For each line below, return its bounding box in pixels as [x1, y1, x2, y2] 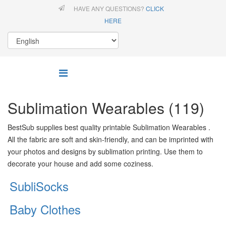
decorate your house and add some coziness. [8, 158, 153, 168]
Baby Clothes [10, 200, 81, 218]
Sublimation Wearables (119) [8, 97, 204, 119]
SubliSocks [10, 177, 69, 195]
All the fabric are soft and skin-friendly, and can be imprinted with [8, 134, 213, 144]
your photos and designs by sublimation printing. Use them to [8, 146, 203, 156]
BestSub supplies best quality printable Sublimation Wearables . [8, 122, 210, 132]
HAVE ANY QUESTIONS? [73, 4, 146, 13]
